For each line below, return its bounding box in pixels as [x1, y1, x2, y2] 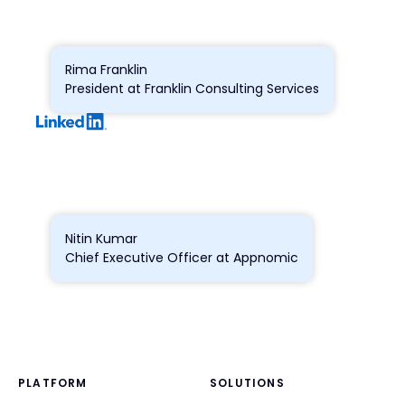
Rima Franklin [65, 60, 147, 79]
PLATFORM [18, 374, 88, 391]
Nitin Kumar [65, 229, 137, 248]
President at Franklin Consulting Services [65, 79, 319, 98]
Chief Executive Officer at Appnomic [65, 248, 298, 267]
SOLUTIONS [210, 374, 285, 391]
